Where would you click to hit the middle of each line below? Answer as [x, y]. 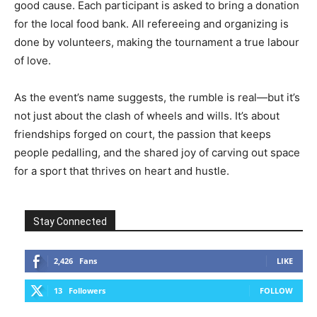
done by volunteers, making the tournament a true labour [157, 42]
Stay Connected [70, 222]
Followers [87, 291]
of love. [33, 61]
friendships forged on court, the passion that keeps [143, 134]
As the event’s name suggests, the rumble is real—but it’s [157, 98]
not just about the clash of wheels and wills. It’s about [147, 116]
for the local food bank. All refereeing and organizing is [151, 24]
